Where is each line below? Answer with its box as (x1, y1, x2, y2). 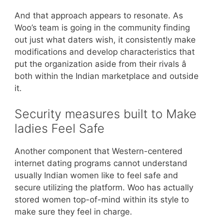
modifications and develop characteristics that (15, 46, 195, 57)
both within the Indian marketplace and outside (15, 71, 199, 81)
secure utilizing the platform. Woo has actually (15, 183, 193, 193)
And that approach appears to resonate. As (15, 10, 183, 20)
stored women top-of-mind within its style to (15, 195, 189, 205)
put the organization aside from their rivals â (15, 59, 186, 69)
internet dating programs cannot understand (15, 158, 187, 169)
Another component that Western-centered (15, 146, 183, 156)
